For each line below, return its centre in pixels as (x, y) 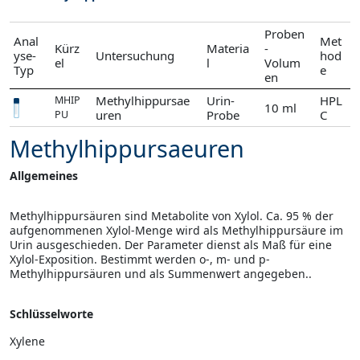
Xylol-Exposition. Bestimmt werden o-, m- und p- (140, 260)
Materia (227, 49)
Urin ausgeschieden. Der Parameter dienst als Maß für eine (171, 245)
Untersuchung (135, 56)
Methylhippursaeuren (127, 149)
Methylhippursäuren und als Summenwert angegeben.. (161, 274)
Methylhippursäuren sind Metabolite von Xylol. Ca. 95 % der (172, 216)
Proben (285, 34)
